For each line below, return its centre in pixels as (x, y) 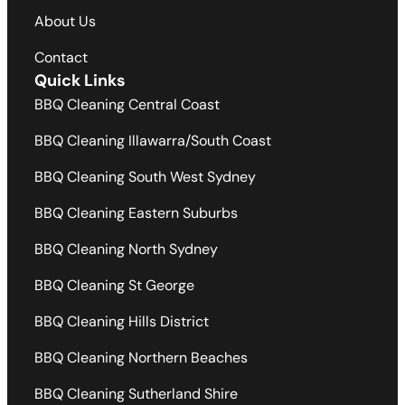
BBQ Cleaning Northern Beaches (141, 358)
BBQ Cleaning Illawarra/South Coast (153, 141)
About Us (65, 22)
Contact (61, 58)
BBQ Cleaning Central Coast (127, 105)
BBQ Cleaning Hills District (122, 322)
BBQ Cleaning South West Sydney (145, 177)
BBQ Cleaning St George (114, 286)
